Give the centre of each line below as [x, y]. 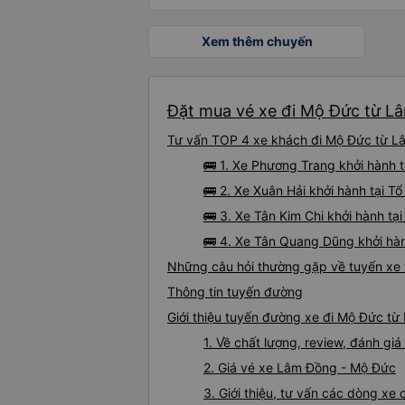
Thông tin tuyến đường [235, 292]
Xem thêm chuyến [257, 42]
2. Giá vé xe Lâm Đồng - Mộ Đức [300, 368]
